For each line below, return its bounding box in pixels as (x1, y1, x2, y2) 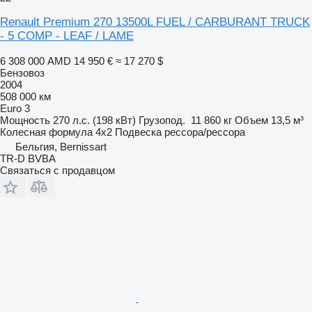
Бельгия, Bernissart (15, 140, 107, 153)
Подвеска (115, 125, 162, 138)
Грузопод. (139, 114, 185, 126)
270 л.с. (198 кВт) (53, 114, 136, 126)
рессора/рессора (164, 125, 245, 138)
